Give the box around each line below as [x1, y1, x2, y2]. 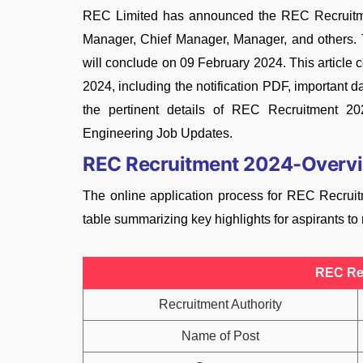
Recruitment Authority [159, 297, 282, 311]
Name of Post [181, 329, 259, 343]
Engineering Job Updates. [83, 126, 233, 140]
